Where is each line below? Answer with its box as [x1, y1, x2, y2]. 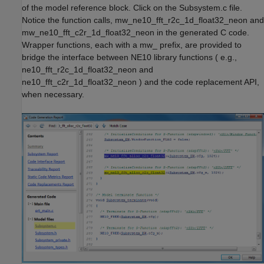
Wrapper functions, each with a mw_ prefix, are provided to [22, 40, 242, 50]
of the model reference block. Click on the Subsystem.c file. [22, 3, 242, 13]
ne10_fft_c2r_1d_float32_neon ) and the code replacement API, [22, 77, 259, 87]
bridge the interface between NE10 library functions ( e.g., [22, 52, 237, 62]
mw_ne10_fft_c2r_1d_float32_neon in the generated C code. [22, 28, 249, 38]
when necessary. [22, 90, 84, 100]
